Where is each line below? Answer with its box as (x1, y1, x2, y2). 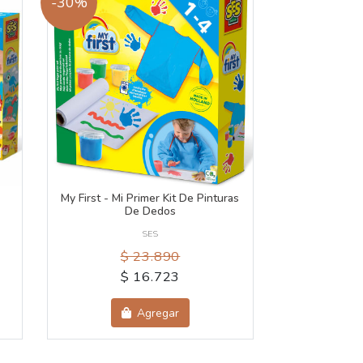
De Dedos (124, 203, 176, 220)
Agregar (134, 305, 180, 321)
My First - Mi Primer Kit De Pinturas (61, 190, 240, 207)
